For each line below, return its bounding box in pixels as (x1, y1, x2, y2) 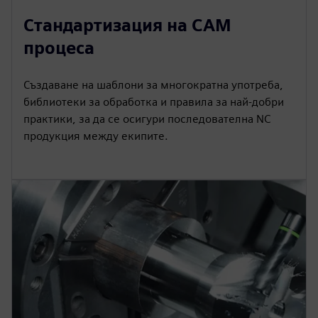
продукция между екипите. (23, 129, 168, 143)
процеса (23, 38, 94, 58)
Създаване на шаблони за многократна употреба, (23, 78, 283, 92)
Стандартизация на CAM (23, 15, 231, 35)
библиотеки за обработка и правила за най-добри (23, 95, 284, 109)
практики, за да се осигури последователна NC (23, 112, 270, 126)
